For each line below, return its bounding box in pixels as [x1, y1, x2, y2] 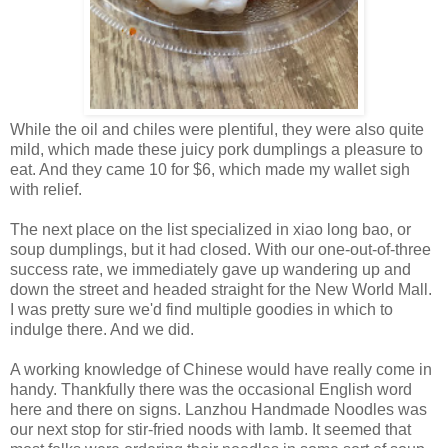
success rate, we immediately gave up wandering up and [10, 260, 411, 278]
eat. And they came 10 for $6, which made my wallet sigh [10, 160, 410, 178]
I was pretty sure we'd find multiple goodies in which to [10, 300, 393, 318]
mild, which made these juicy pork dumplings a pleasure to [10, 140, 423, 158]
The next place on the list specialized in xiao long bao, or [10, 220, 411, 238]
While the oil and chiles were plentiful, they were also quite [10, 120, 424, 138]
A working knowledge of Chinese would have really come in [10, 360, 432, 378]
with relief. [10, 180, 82, 198]
